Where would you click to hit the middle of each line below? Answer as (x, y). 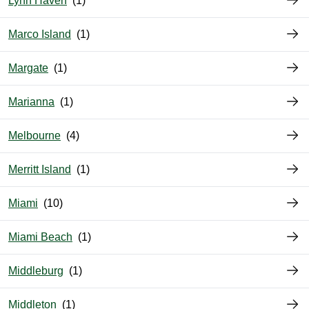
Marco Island (40, 34)
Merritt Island (40, 170)
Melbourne (34, 136)
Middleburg (36, 271)
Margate (28, 68)
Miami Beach (40, 237)
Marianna (31, 102)
